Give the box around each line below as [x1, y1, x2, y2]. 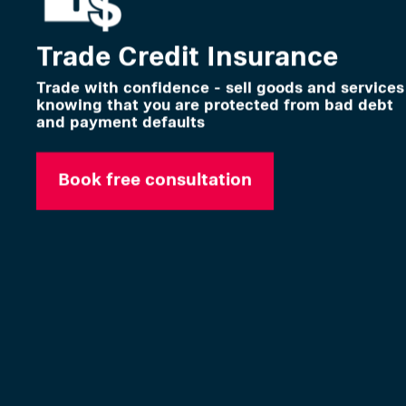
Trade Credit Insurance [36, 38, 338, 73]
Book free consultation [58, 167, 252, 190]
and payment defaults [36, 111, 205, 131]
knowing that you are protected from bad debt [36, 93, 393, 114]
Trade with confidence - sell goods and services [36, 76, 404, 97]
